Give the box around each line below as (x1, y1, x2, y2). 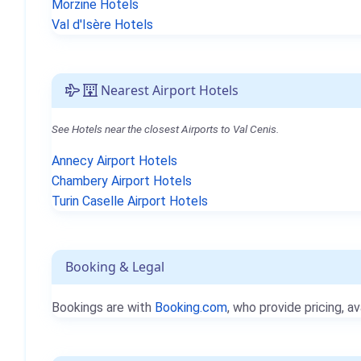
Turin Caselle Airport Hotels (52, 193, 208, 209)
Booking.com (155, 300, 227, 315)
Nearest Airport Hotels (98, 81, 239, 99)
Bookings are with (52, 300, 155, 315)
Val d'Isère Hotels (52, 17, 153, 32)
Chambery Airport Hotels (52, 173, 192, 189)
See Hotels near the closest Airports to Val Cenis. (52, 122, 279, 135)
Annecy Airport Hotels (52, 153, 177, 168)
